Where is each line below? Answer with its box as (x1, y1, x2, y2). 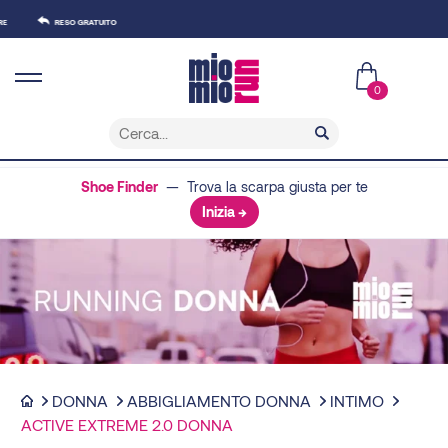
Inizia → (201, 202, 247, 220)
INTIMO (330, 391, 384, 411)
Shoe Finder (80, 177, 158, 195)
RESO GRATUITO (29, 17, 92, 27)
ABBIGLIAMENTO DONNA (127, 391, 311, 411)
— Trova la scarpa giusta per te (157, 177, 368, 195)
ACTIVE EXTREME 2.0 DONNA (21, 415, 233, 435)
